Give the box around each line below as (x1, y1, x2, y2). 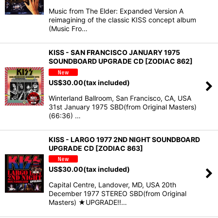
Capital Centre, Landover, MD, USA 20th (49, 181, 176, 189)
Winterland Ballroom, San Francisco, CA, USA (49, 93, 191, 102)
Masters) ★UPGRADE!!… (49, 198, 127, 207)
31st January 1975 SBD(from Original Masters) (49, 102, 197, 111)
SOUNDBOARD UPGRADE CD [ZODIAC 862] (49, 57, 193, 66)
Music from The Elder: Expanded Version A (49, 7, 183, 16)
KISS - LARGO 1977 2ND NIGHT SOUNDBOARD (49, 135, 200, 144)
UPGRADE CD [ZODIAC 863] (49, 144, 143, 152)
